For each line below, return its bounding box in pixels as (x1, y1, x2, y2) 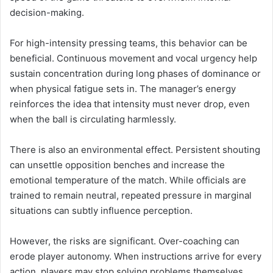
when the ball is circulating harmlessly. (10, 113, 176, 125)
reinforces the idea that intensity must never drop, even (10, 97, 250, 110)
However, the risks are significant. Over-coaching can (10, 235, 239, 247)
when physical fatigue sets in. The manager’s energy (10, 82, 236, 94)
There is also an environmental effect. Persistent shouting (10, 143, 260, 155)
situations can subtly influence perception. (10, 204, 193, 216)
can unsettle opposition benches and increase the (10, 158, 225, 171)
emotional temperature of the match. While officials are (10, 174, 246, 186)
